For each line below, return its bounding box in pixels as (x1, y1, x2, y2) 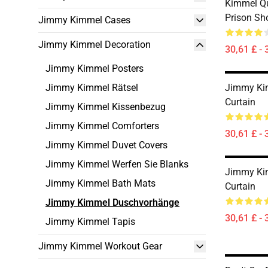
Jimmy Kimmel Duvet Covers (45, 139, 167, 151)
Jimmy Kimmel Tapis (45, 216, 135, 227)
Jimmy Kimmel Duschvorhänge (45, 197, 179, 208)
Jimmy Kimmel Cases (38, 14, 130, 26)
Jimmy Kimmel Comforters (45, 120, 159, 132)
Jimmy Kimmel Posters (45, 63, 144, 74)
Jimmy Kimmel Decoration (38, 39, 151, 50)
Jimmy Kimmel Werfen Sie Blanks (45, 159, 188, 170)
